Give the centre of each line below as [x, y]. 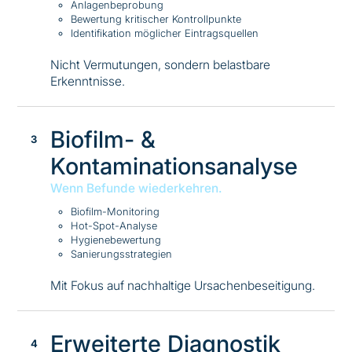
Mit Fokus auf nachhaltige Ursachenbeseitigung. [182, 286]
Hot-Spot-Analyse [114, 226]
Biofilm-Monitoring [115, 212]
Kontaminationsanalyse [174, 166]
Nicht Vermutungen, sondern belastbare [160, 65]
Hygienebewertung [115, 240]
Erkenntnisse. [87, 82]
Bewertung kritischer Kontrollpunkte [156, 19]
